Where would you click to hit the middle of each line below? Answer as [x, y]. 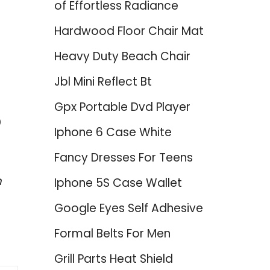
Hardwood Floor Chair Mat [129, 31]
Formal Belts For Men [112, 234]
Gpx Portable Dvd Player [122, 107]
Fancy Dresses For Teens [123, 158]
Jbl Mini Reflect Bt [103, 82]
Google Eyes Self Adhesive [128, 208]
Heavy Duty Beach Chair [122, 56]
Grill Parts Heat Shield [113, 259]
